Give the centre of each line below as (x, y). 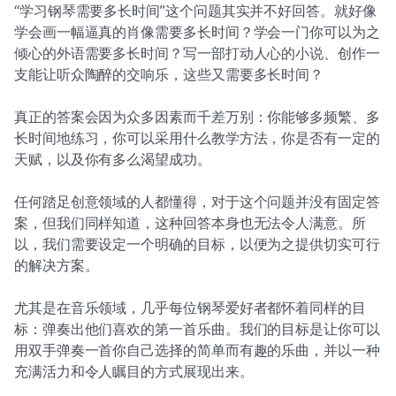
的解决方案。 (57, 265)
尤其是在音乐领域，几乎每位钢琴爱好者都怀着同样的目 (190, 308)
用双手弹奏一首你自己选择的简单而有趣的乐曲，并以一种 (197, 350)
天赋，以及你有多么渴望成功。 (113, 159)
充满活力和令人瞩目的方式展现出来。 (134, 371)
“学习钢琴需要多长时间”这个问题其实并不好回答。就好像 (195, 11)
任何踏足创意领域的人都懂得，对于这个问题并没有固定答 (197, 202)
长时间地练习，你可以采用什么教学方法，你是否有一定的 (197, 138)
